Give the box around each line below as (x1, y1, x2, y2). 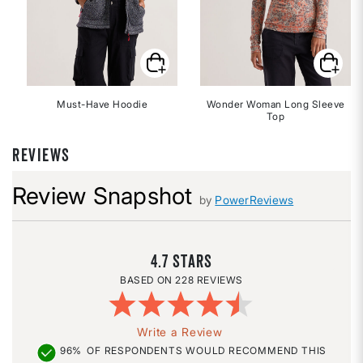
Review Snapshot (12, 181, 193, 211)
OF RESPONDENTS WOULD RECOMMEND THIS (87, 344, 327, 357)
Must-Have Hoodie (57, 98, 147, 111)
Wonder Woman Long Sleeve (206, 98, 345, 111)
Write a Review (136, 325, 223, 340)
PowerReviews (215, 193, 294, 207)
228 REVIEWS (175, 274, 243, 287)
